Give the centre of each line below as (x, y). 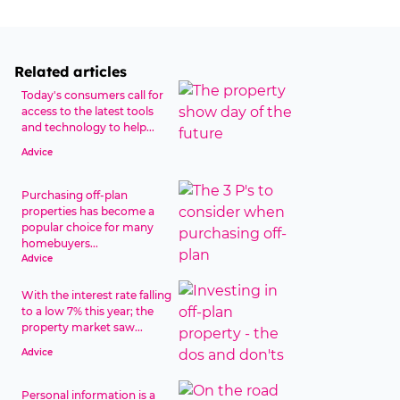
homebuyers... (60, 243)
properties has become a (88, 211)
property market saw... (82, 327)
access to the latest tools (87, 111)
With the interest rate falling (96, 295)
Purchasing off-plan (75, 195)
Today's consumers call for (92, 95)
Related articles (71, 71)
